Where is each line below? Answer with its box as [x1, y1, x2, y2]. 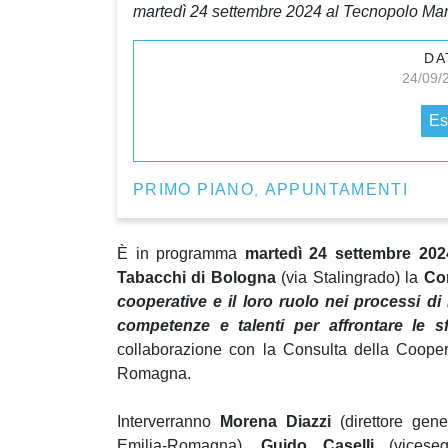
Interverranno [117, 413, 221, 431]
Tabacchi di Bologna [117, 269, 276, 287]
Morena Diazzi [220, 413, 332, 431]
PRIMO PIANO [133, 181, 254, 199]
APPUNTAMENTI [264, 181, 409, 199]
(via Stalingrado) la [275, 269, 424, 287]
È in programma [117, 245, 245, 263]
